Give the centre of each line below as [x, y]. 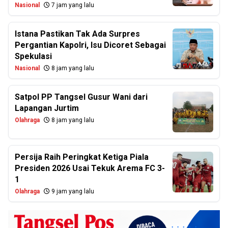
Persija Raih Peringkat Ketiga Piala [82, 157]
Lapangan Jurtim [47, 108]
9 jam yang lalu [72, 191]
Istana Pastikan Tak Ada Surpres [77, 34]
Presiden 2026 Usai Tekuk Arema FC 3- [90, 168]
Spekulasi [33, 56]
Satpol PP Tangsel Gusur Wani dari [81, 97]
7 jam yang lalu [72, 5]
